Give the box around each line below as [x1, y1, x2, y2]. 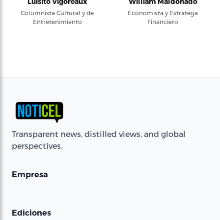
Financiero [147, 18, 178, 25]
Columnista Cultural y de [21, 9, 94, 16]
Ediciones [12, 208, 51, 218]
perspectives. [12, 140, 62, 150]
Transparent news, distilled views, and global [12, 129, 186, 138]
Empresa [12, 169, 48, 179]
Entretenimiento [32, 18, 82, 25]
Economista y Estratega [128, 9, 198, 16]
